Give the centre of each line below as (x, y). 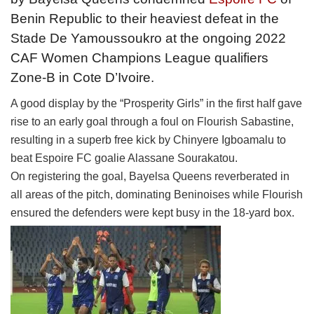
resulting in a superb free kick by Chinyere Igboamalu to (148, 139)
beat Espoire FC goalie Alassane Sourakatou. (124, 158)
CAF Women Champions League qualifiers (139, 57)
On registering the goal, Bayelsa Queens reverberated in (150, 176)
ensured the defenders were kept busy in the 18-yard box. (152, 212)
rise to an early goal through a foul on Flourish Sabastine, (152, 121)
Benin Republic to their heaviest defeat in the (145, 18)
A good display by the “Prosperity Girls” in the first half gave (156, 103)
